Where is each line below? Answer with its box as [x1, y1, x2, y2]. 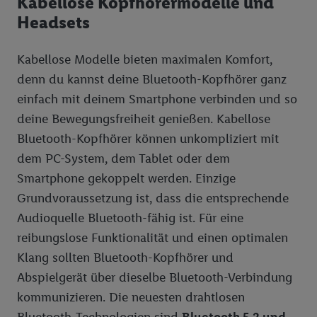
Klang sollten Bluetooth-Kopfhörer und [17, 250, 234, 265]
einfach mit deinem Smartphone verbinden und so [17, 91, 297, 107]
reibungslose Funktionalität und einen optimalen [17, 230, 288, 246]
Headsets [17, 12, 90, 33]
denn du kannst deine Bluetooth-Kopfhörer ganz [17, 71, 287, 87]
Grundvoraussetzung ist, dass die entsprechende [17, 190, 289, 206]
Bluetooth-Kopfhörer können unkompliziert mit [17, 131, 279, 146]
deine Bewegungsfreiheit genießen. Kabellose [17, 111, 270, 127]
